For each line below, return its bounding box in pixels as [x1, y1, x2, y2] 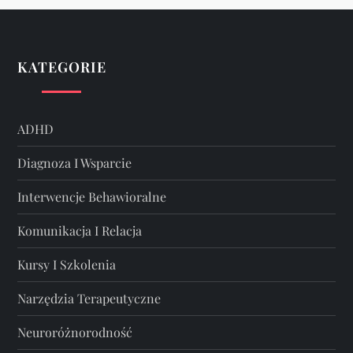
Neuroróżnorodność [17, 324, 133, 341]
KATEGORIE [17, 58, 106, 77]
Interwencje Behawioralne [17, 188, 167, 206]
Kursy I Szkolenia [17, 256, 117, 273]
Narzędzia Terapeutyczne [17, 290, 162, 307]
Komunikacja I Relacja [17, 222, 143, 240]
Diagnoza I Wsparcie [17, 154, 132, 172]
